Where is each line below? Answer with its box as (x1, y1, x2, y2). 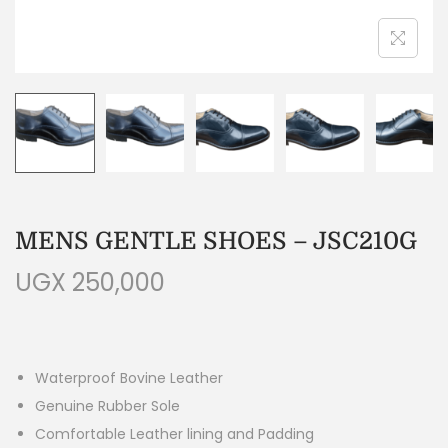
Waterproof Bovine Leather (35, 367, 223, 388)
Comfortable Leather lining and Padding (35, 423, 314, 444)
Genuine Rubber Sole (35, 395, 180, 416)
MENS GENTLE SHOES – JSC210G (15, 226, 417, 255)
